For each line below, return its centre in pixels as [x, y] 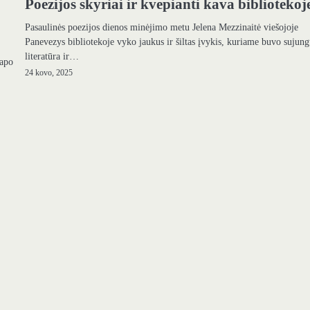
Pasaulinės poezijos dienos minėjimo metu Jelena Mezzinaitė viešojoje [162, 27]
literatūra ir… [52, 56]
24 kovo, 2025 [49, 73]
